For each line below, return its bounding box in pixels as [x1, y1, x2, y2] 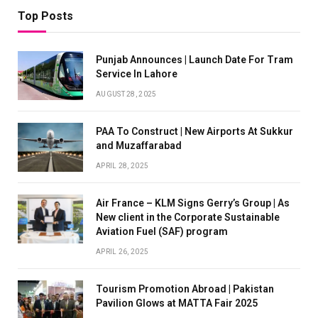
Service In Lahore [96, 67, 177, 79]
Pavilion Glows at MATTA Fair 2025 [96, 297, 258, 309]
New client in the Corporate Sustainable [96, 211, 280, 223]
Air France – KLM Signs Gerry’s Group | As [96, 197, 290, 209]
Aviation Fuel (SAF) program [96, 225, 228, 237]
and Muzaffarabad [96, 139, 182, 151]
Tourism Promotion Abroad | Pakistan [96, 283, 274, 295]
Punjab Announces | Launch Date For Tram [96, 53, 293, 65]
